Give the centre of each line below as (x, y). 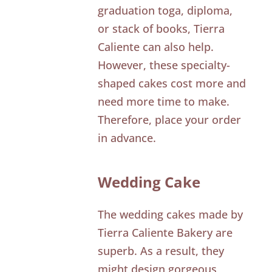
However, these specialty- (164, 65)
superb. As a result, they (161, 250)
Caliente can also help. (156, 46)
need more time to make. (164, 101)
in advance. (127, 138)
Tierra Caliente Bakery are (165, 232)
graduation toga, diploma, (165, 10)
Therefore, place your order (170, 119)
